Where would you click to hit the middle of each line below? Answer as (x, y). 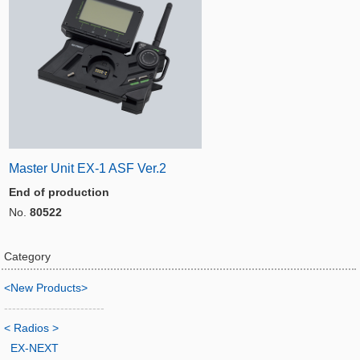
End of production (59, 192)
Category (27, 256)
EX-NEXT (35, 348)
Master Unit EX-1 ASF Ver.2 (88, 168)
